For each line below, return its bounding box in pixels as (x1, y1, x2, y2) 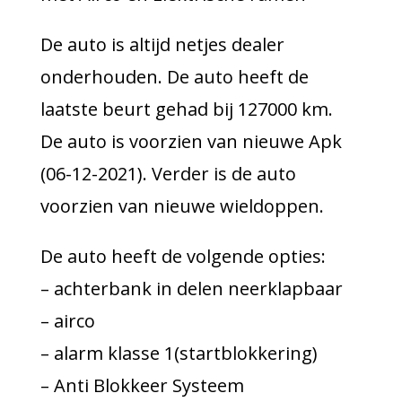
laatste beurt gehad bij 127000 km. (39, 97, 333, 122)
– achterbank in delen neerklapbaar (39, 276, 343, 301)
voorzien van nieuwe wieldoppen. (39, 194, 324, 219)
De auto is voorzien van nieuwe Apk (39, 129, 342, 154)
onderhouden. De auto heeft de (39, 65, 309, 90)
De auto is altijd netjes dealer (39, 32, 284, 57)
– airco (39, 309, 95, 334)
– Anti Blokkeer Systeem (39, 373, 244, 398)
